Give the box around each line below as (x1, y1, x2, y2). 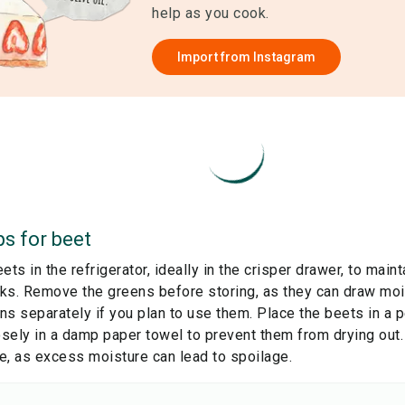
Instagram (253, 50, 316, 64)
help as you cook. (152, 5, 269, 22)
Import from (177, 50, 254, 64)
